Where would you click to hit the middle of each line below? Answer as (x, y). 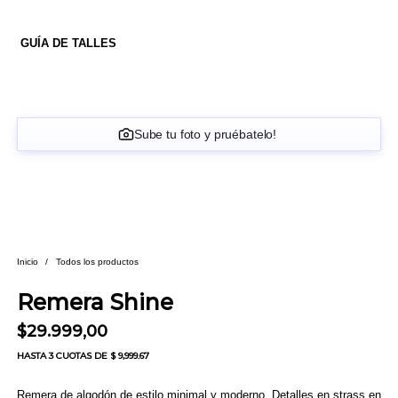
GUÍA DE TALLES (68, 43)
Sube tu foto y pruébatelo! (205, 134)
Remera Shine (95, 302)
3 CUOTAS (70, 356)
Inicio (27, 261)
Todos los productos (97, 261)
